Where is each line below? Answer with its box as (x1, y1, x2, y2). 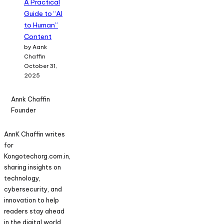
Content (24, 31, 51, 41)
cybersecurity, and (4, 184, 62, 193)
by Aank (24, 43, 47, 50)
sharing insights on (4, 162, 61, 171)
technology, (4, 173, 40, 182)
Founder (10, 106, 36, 114)
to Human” (24, 20, 58, 29)
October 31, (24, 62, 57, 69)
